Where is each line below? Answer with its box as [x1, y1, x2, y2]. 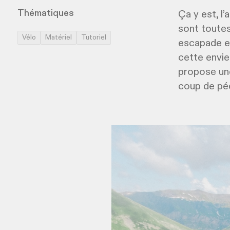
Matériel [45, 34, 72, 41]
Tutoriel [81, 34, 106, 41]
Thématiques [17, 9, 74, 18]
